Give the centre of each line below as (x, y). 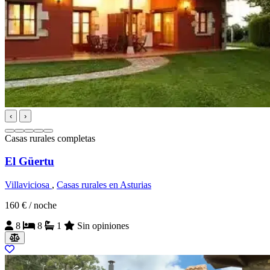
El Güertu (30, 162)
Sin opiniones (102, 225)
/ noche (43, 205)
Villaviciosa (28, 184)
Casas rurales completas (50, 138)
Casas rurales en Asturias (104, 184)
